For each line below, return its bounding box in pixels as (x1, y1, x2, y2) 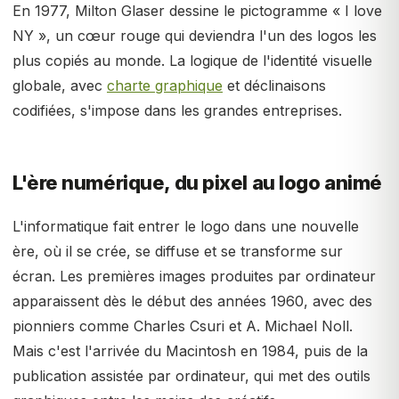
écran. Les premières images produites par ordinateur (12, 267, 376, 285)
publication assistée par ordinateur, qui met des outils (12, 367, 370, 385)
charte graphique (107, 77, 223, 94)
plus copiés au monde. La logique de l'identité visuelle (12, 52, 372, 69)
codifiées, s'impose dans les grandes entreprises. (12, 102, 342, 119)
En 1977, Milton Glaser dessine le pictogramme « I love (12, 2, 382, 20)
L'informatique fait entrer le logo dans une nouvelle (12, 217, 359, 235)
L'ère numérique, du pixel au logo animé (12, 171, 382, 194)
